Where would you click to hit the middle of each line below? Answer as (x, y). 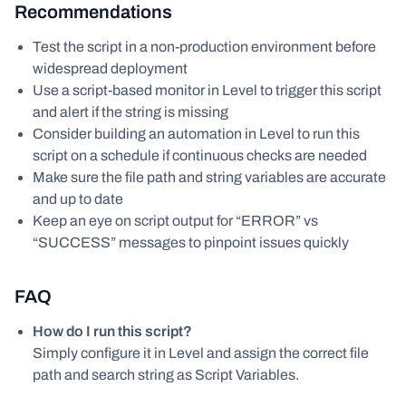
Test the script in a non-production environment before (204, 47)
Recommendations (93, 12)
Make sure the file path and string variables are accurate (209, 177)
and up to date (78, 199)
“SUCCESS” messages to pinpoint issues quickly (191, 242)
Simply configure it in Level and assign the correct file (201, 353)
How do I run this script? (112, 331)
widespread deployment (110, 68)
